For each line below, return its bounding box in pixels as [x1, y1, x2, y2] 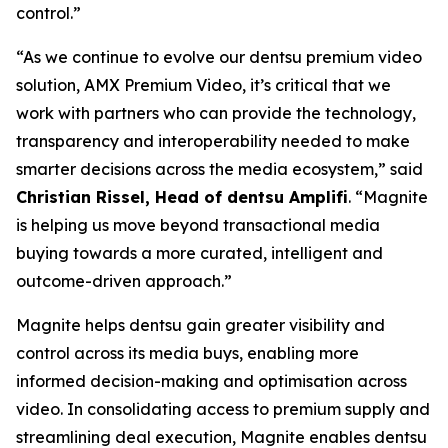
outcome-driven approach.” [16, 271, 232, 291]
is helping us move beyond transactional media [16, 215, 380, 235]
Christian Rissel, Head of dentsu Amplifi [16, 187, 348, 207]
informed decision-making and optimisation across [16, 371, 407, 391]
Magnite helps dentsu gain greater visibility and [16, 315, 385, 335]
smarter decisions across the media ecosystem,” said [16, 159, 423, 179]
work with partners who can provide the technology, [16, 103, 416, 123]
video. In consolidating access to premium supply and [16, 399, 430, 419]
